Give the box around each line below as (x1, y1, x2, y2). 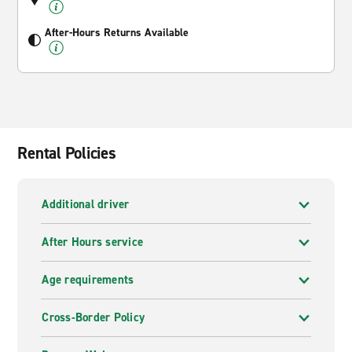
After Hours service (42, 234, 144, 250)
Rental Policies (17, 142, 116, 164)
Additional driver (42, 196, 130, 212)
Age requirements (42, 272, 134, 288)
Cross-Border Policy (42, 310, 145, 325)
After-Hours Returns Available (45, 25, 189, 40)
